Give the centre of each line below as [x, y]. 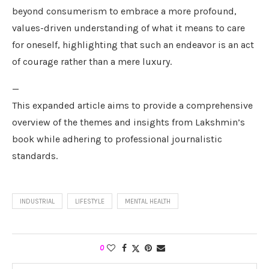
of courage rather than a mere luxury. [92, 61]
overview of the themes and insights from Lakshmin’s [128, 122]
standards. [35, 156]
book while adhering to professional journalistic [117, 139]
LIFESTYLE [90, 201]
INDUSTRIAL [37, 201]
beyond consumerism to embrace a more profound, [124, 11]
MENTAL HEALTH [148, 201]
